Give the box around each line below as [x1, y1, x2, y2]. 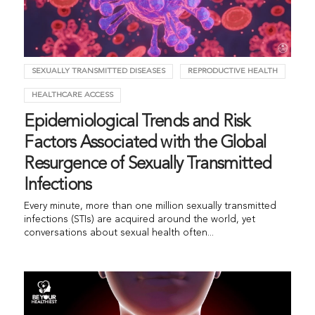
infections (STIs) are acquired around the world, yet [24, 214, 256, 224]
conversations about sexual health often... [24, 227, 214, 238]
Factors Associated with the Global [24, 134, 266, 152]
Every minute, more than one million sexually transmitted [24, 200, 277, 211]
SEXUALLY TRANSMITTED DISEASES [32, 67, 166, 75]
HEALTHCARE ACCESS [32, 91, 114, 99]
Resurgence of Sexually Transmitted [24, 155, 271, 173]
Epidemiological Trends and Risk [24, 113, 250, 131]
